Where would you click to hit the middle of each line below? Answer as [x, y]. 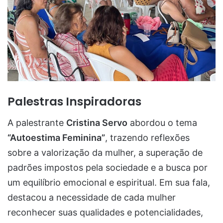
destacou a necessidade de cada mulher [92, 197]
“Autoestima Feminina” [56, 137]
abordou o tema [162, 122]
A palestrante [37, 122]
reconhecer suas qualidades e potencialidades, [105, 212]
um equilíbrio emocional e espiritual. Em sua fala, [109, 182]
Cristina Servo [97, 122]
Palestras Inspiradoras [74, 102]
